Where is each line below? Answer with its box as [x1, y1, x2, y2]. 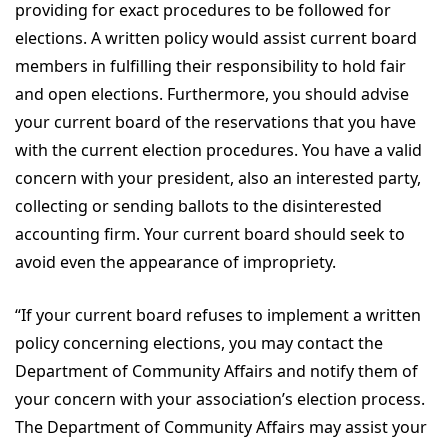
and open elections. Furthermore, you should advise [15, 83, 409, 105]
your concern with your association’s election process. [15, 388, 425, 410]
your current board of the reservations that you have [15, 111, 416, 133]
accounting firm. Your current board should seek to [15, 223, 405, 245]
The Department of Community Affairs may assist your [15, 416, 427, 438]
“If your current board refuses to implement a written [15, 304, 421, 326]
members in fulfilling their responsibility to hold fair [15, 55, 406, 77]
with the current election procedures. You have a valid [15, 139, 422, 161]
